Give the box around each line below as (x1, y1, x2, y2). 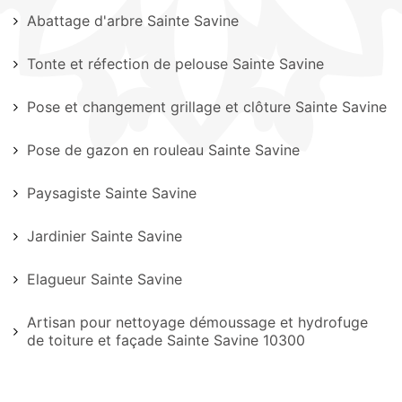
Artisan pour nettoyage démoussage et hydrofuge (27, 313, 368, 331)
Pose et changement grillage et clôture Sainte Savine (27, 98, 387, 116)
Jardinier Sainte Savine (27, 227, 182, 245)
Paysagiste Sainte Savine (27, 184, 197, 202)
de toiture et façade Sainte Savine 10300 (27, 331, 305, 349)
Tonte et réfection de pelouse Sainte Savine (27, 55, 324, 73)
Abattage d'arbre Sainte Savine (27, 12, 239, 30)
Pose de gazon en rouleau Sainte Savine (27, 141, 300, 159)
